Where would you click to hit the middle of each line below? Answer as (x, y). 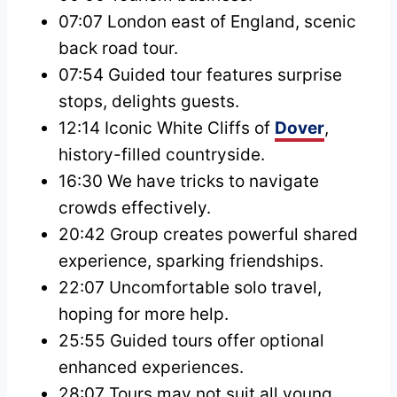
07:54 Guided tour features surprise (200, 75)
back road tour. (118, 49)
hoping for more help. (144, 315)
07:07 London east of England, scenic (207, 22)
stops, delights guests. (149, 102)
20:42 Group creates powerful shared (208, 235)
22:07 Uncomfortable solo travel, (190, 288)
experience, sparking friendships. (191, 261)
